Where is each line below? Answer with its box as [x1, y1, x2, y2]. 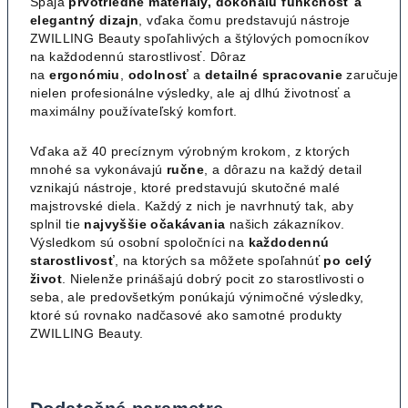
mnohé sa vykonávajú [30, 161, 163, 177]
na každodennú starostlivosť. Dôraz [30, 48, 247, 64]
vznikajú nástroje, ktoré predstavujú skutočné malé [30, 179, 340, 195]
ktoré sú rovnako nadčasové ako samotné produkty [30, 307, 342, 322]
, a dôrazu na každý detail [204, 161, 362, 177]
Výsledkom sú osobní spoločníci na [30, 234, 245, 250]
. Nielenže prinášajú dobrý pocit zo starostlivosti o [62, 270, 365, 286]
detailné [205, 66, 259, 82]
